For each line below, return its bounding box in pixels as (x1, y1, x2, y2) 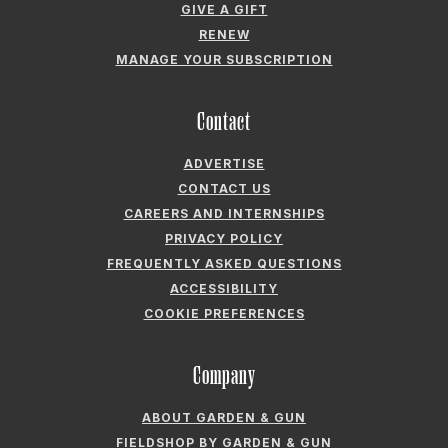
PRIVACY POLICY (165, 230, 283, 246)
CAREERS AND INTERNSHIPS (123, 205, 325, 221)
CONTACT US (177, 180, 271, 196)
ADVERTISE (183, 155, 265, 171)
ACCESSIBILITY (170, 280, 278, 296)
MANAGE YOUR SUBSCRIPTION (115, 51, 333, 67)
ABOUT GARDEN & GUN (142, 409, 306, 425)
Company (192, 360, 256, 390)
